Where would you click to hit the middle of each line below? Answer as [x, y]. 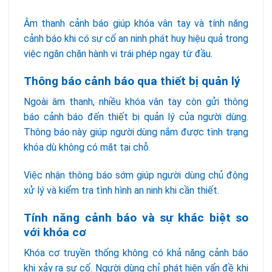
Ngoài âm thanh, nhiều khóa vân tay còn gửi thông [136, 102]
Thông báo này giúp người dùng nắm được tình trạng [136, 132]
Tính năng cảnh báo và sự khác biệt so [136, 217]
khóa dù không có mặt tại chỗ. [87, 148]
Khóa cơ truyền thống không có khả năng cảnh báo [136, 253]
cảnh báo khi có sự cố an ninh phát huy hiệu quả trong [136, 38]
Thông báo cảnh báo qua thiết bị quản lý [132, 81]
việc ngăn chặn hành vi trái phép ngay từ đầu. [118, 53]
